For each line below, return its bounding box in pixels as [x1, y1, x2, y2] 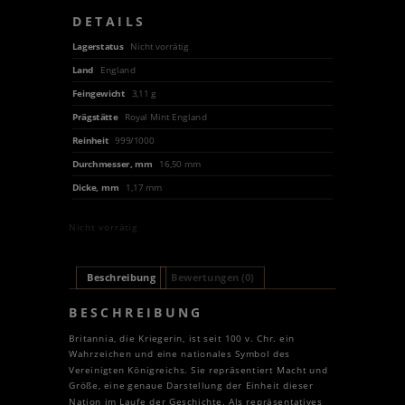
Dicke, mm [71, 180, 122, 193]
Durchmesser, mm [71, 156, 155, 170]
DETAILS [71, 13, 146, 31]
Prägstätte [71, 110, 120, 123]
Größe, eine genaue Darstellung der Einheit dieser [69, 379, 314, 392]
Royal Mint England [124, 110, 207, 123]
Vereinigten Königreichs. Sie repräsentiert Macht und [69, 363, 329, 376]
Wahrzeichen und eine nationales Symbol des [69, 347, 290, 361]
